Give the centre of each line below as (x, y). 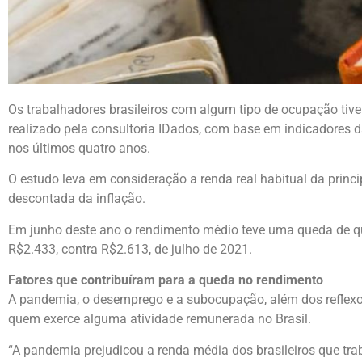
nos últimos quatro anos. (79, 148)
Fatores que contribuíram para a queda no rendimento (166, 280)
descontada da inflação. (77, 199)
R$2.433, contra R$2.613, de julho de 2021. (130, 249)
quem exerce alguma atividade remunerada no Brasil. (160, 319)
